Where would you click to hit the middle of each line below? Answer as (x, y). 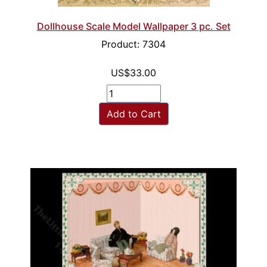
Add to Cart (133, 114)
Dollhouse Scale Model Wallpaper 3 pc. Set (133, 27)
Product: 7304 (133, 44)
